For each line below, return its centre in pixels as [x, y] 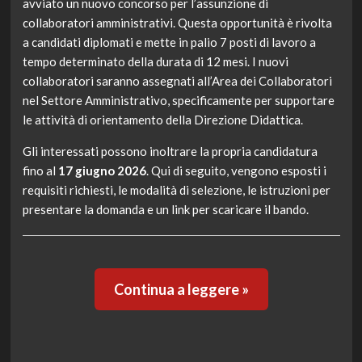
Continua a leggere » [181, 290]
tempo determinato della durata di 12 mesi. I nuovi [155, 62]
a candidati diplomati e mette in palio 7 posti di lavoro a [169, 42]
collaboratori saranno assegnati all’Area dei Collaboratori [177, 81]
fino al [40, 171]
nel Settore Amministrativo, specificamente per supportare [178, 101]
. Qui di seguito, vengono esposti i [236, 171]
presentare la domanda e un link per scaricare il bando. [165, 210]
